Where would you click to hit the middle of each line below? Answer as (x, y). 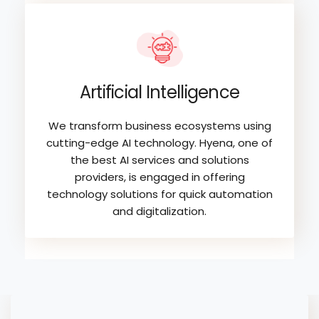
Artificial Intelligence (159, 92)
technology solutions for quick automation (159, 194)
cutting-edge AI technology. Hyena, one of (159, 142)
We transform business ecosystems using (159, 125)
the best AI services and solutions (159, 159)
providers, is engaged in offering (159, 177)
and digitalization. (159, 211)
